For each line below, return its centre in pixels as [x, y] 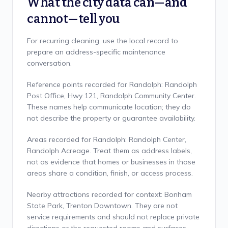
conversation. [49, 63]
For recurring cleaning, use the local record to [103, 41]
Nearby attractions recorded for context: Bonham [109, 194]
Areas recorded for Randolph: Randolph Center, [107, 139]
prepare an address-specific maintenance [96, 52]
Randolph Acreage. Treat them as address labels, [109, 151]
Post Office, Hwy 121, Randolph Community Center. [111, 96]
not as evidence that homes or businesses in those [111, 162]
